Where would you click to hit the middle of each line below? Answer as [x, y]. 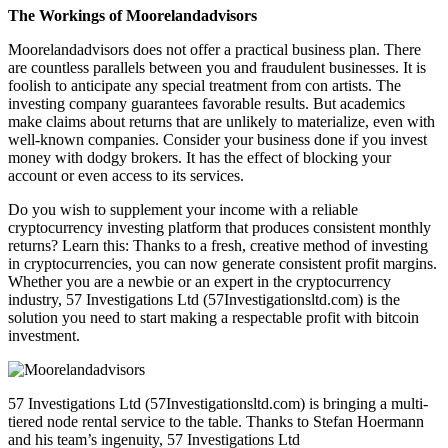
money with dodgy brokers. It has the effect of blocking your [199, 157]
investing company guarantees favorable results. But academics [206, 103]
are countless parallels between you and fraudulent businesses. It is [217, 67]
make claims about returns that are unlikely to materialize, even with [221, 121]
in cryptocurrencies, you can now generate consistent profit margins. [222, 263]
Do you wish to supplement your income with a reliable [183, 209]
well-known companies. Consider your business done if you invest [217, 139]
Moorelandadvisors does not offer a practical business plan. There [214, 49]
